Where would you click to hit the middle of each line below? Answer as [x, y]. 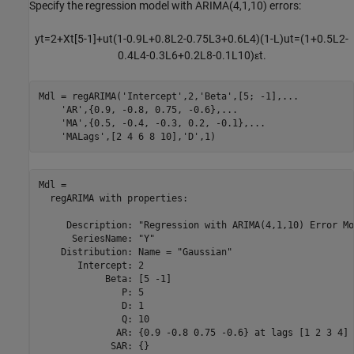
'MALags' [83, 136]
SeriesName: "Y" [96, 238]
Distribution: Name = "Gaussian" [135, 252]
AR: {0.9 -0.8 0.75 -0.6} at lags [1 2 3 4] [193, 332]
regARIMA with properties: [113, 198]
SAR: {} [94, 346]
